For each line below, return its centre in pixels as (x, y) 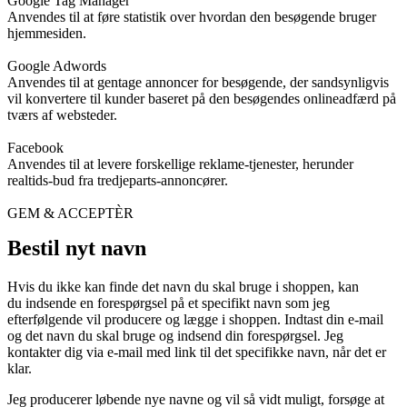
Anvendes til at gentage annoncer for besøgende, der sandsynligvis (198, 83)
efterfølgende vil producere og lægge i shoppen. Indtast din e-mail (195, 320)
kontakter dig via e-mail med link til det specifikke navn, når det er (197, 352)
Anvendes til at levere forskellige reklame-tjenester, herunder (180, 164)
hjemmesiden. (47, 34)
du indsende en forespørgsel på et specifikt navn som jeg (169, 303)
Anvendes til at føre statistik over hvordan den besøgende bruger (192, 17)
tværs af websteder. (62, 115)
